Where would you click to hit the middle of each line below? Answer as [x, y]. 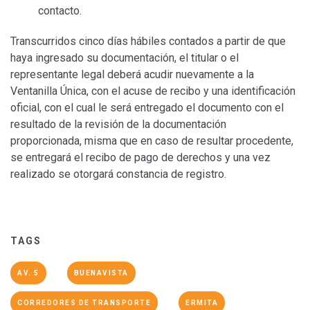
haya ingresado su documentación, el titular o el [125, 58]
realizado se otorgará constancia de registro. [118, 174]
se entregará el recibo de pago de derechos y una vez [140, 158]
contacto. [60, 11]
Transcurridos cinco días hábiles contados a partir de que [148, 42]
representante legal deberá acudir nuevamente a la [132, 75]
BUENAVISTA [101, 273]
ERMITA [202, 303]
